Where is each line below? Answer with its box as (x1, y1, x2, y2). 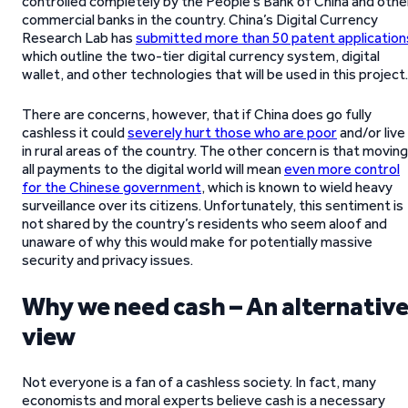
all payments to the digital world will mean (22, 160, 284, 178)
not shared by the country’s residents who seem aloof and (22, 215, 387, 232)
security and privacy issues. (22, 251, 196, 269)
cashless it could (22, 124, 127, 141)
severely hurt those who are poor (127, 124, 337, 141)
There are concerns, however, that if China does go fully (22, 106, 372, 123)
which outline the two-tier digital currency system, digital (22, 47, 380, 65)
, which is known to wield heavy (201, 178, 393, 196)
